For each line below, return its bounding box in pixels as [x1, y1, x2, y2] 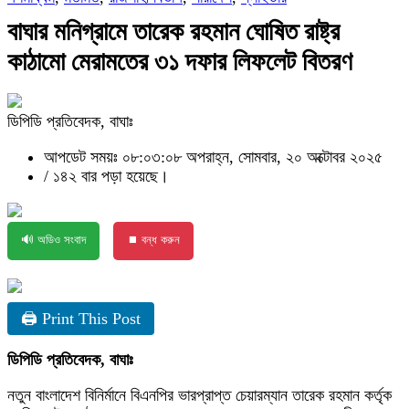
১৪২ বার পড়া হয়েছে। [53, 167, 169, 185]
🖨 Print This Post [21, 309, 141, 328]
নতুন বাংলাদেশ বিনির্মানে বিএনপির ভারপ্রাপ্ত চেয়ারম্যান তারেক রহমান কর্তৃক [7, 386, 392, 404]
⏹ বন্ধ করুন [127, 233, 180, 246]
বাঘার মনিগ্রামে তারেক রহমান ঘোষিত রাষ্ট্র [7, 17, 340, 46]
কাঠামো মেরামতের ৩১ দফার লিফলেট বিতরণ [7, 47, 365, 76]
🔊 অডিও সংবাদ [21, 233, 86, 246]
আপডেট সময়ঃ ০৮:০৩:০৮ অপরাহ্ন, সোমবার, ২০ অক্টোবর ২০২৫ [44, 148, 383, 166]
